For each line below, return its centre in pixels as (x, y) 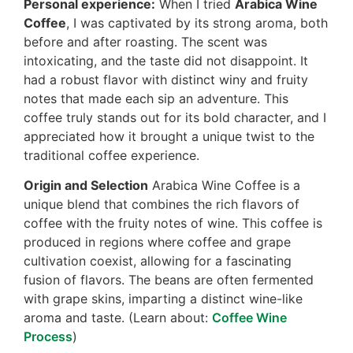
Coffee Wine (249, 318)
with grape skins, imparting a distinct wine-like (163, 299)
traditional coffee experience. (111, 156)
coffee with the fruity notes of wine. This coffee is (173, 223)
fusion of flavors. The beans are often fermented (169, 280)
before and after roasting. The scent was (145, 42)
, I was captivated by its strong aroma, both (197, 23)
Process (48, 337)
